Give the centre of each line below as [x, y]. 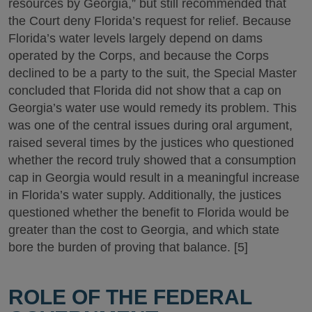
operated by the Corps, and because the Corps [139, 55]
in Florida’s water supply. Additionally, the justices [145, 195]
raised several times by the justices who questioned [151, 142]
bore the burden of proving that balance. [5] [128, 247]
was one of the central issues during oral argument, [150, 125]
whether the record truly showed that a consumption [152, 160]
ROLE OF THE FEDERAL [130, 297]
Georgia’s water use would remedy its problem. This [153, 108]
